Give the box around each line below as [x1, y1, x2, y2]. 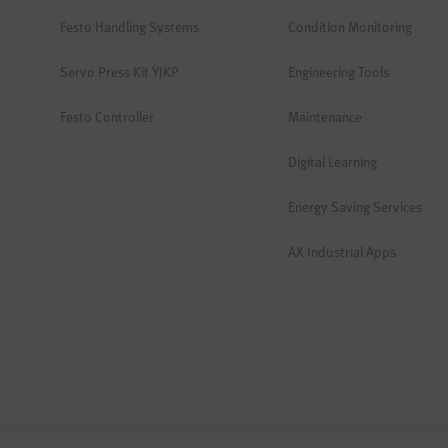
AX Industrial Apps [288, 241, 396, 262]
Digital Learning [288, 151, 377, 172]
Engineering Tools [288, 61, 389, 82]
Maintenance [288, 106, 362, 127]
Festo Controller [60, 106, 154, 127]
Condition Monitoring [288, 16, 412, 37]
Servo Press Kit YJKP [60, 61, 179, 82]
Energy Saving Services [288, 196, 422, 217]
